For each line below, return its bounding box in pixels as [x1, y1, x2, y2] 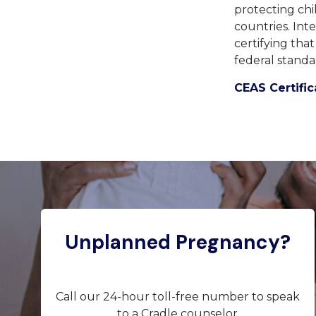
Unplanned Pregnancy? [64, 229, 291, 255]
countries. [234, 20, 293, 34]
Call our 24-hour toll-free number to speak [55, 289, 300, 303]
